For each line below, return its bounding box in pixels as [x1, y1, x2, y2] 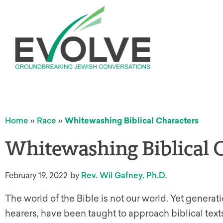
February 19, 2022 [5, 171, 68, 180]
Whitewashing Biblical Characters [65, 116, 199, 125]
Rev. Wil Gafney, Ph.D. [81, 171, 167, 180]
